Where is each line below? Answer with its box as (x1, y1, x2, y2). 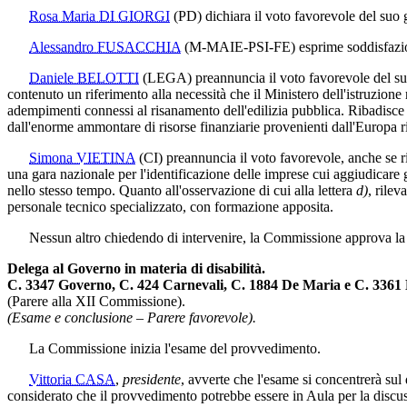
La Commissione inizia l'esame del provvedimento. (7, 340, 321, 356)
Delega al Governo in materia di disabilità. (7, 260, 265, 276)
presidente (123, 371, 181, 387)
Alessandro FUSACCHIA (29, 38, 181, 55)
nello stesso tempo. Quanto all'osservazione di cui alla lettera (7, 182, 356, 198)
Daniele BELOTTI (29, 69, 139, 85)
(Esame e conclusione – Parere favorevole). (7, 309, 256, 325)
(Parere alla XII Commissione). (7, 293, 185, 309)
